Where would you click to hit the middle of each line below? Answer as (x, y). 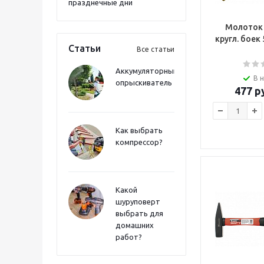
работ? (129, 237)
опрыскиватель (144, 82)
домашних (135, 225)
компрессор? (139, 142)
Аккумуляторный (147, 71)
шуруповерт (138, 202)
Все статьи (156, 49)
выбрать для (139, 213)
